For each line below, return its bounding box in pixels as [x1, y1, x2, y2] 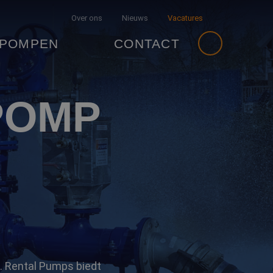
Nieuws [122, 13, 148, 23]
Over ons [71, 13, 102, 23]
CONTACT [114, 37, 180, 51]
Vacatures [168, 13, 203, 23]
